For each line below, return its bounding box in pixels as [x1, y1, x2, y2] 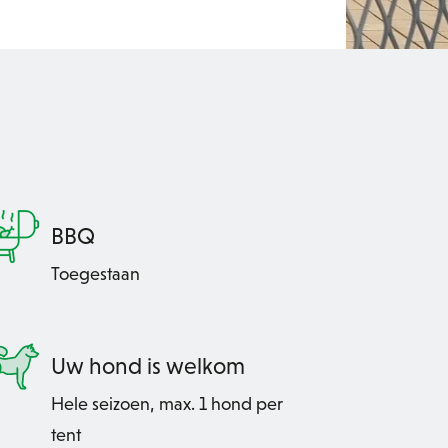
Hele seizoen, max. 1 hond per [51, 392, 283, 414]
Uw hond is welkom [51, 352, 245, 379]
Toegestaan [51, 262, 140, 284]
